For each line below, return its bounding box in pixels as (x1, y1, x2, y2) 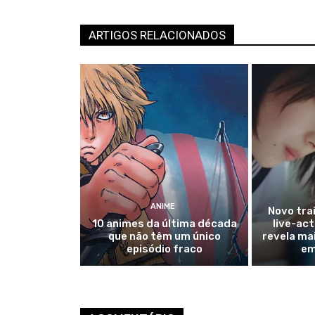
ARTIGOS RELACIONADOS (89, 28, 226, 43)
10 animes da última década (91, 217, 237, 231)
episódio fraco (126, 243, 202, 256)
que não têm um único (108, 230, 221, 243)
